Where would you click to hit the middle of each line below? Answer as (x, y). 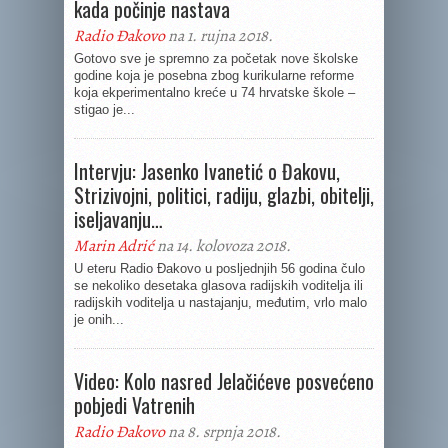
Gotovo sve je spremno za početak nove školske (216, 58)
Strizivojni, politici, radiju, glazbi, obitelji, (224, 195)
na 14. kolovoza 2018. (222, 246)
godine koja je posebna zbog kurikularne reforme (214, 75)
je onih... (99, 319)
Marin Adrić (114, 246)
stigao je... (104, 109)
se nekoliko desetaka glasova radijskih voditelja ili (218, 285)
